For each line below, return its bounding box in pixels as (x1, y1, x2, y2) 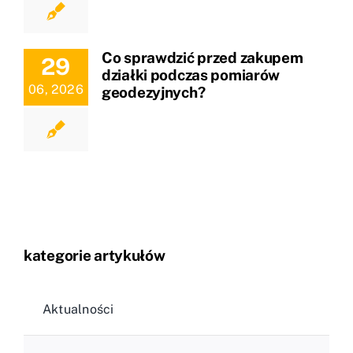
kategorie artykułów (24, 247, 165, 265)
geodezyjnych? (102, 83, 206, 101)
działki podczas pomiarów (102, 65, 281, 84)
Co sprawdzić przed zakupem (102, 48, 303, 66)
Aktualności (43, 301, 114, 317)
